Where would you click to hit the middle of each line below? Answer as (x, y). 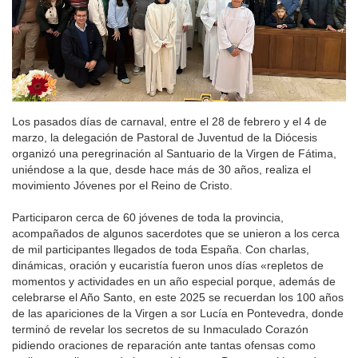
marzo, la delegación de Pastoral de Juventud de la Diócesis (165, 138)
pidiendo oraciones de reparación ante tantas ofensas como (164, 346)
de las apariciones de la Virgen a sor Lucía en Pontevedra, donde (178, 314)
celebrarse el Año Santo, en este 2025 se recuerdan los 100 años (178, 298)
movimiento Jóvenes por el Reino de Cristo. (122, 186)
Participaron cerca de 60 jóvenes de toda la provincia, (148, 218)
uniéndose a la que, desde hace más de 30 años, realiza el (161, 170)
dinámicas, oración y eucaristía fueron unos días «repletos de (168, 266)
